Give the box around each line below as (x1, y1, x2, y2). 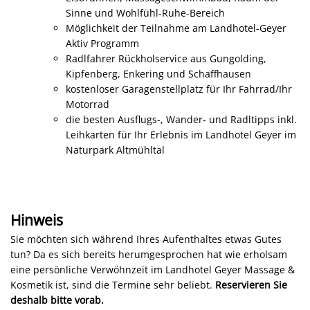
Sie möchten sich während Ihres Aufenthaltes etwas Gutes (10, 232, 282, 246)
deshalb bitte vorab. (10, 293, 104, 307)
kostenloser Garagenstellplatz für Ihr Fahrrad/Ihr (66, 82, 292, 95)
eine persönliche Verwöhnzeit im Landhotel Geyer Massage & (10, 263, 295, 276)
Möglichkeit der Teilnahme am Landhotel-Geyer (66, 21, 286, 35)
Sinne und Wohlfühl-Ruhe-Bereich (66, 6, 225, 19)
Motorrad (66, 98, 109, 111)
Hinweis (10, 210, 63, 230)
